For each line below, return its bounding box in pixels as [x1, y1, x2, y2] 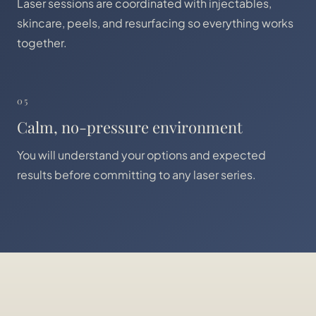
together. [17, 35, 67, 50]
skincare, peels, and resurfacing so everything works [17, 16, 293, 30]
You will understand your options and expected [17, 147, 266, 162]
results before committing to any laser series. [17, 167, 256, 182]
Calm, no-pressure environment [17, 116, 243, 138]
